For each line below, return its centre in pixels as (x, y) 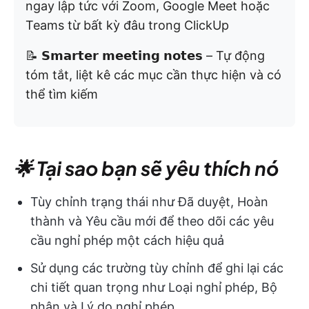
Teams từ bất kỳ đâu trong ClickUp (127, 26)
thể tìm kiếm (62, 94)
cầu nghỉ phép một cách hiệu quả (127, 241)
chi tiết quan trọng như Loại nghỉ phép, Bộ (154, 288)
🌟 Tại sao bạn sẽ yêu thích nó (146, 168)
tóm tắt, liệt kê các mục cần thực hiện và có (153, 75)
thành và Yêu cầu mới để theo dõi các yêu (152, 221)
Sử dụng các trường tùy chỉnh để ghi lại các (157, 268)
